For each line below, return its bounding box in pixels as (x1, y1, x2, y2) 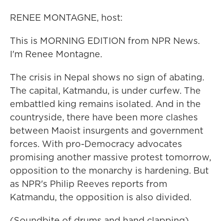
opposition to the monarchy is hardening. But (10, 164, 209, 177)
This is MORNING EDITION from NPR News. (10, 35, 200, 47)
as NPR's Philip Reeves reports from (10, 178, 167, 190)
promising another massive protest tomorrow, (10, 151, 211, 163)
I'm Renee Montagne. (10, 48, 102, 60)
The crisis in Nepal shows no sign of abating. (10, 71, 204, 83)
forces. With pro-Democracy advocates (10, 138, 182, 150)
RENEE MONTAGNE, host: (10, 11, 123, 24)
